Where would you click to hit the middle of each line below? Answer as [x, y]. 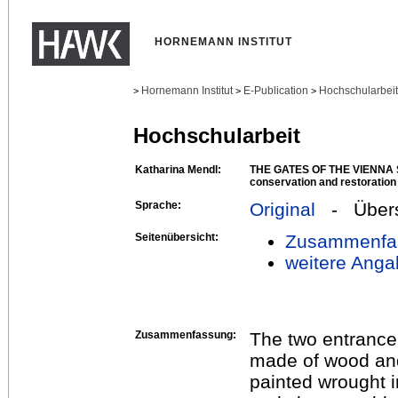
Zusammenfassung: [186, 334]
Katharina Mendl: [178, 169]
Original [283, 209]
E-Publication [276, 91]
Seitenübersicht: [177, 237]
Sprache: [158, 205]
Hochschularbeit [217, 136]
